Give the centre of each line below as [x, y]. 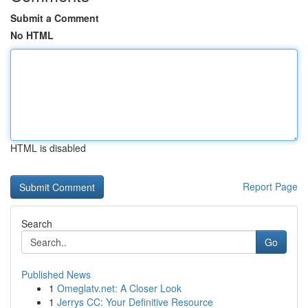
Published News [56, 274]
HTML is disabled [48, 148]
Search [37, 223]
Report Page [270, 186]
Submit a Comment [55, 18]
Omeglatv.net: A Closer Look [119, 288]
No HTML [32, 35]
